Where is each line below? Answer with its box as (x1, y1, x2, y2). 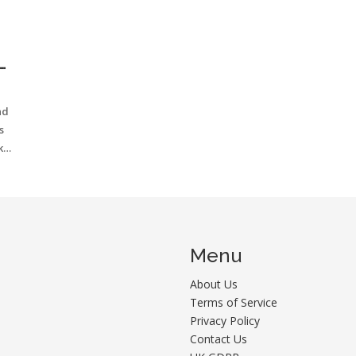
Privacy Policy (190, 312, 260, 328)
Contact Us (190, 331, 247, 346)
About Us (190, 276, 238, 292)
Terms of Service (190, 294, 277, 310)
